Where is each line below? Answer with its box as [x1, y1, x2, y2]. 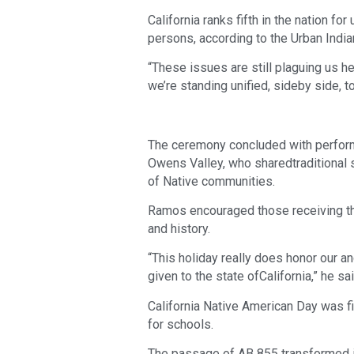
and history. [148, 221, 210, 237]
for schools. [148, 316, 213, 332]
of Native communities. [148, 173, 275, 189]
